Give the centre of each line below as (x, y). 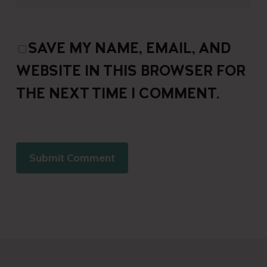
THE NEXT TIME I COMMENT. (118, 95)
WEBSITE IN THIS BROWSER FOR (131, 72)
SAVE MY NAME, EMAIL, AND (129, 49)
